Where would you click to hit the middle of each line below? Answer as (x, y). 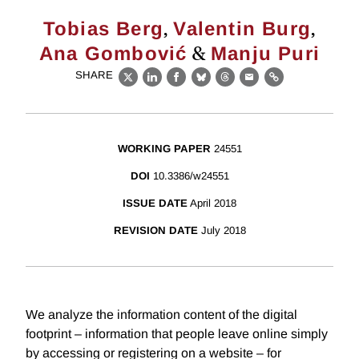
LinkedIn (178, 86)
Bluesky (226, 86)
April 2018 (213, 204)
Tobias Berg (103, 28)
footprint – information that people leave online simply (177, 334)
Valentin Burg (242, 28)
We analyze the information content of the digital (161, 315)
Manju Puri (265, 53)
